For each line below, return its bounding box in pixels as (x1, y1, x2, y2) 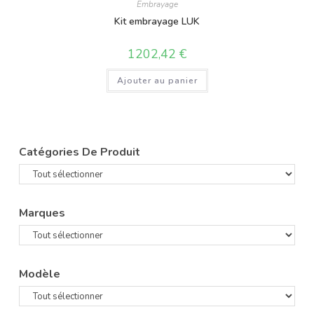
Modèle (19, 266, 61, 282)
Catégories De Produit (19, 144, 141, 161)
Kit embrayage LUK (114, 14, 200, 28)
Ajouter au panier (116, 74, 198, 86)
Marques (19, 205, 66, 221)
